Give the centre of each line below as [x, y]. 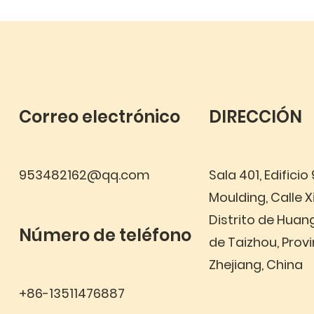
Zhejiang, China [255, 265]
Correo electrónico [100, 117]
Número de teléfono [105, 235]
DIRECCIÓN [255, 117]
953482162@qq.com [84, 175]
